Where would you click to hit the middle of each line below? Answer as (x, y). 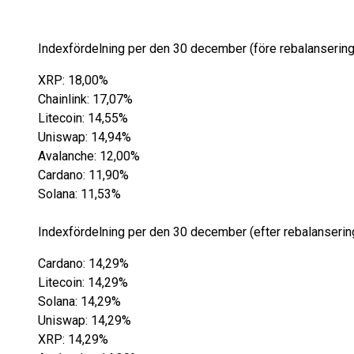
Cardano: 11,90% (83, 175)
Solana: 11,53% (79, 194)
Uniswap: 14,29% (85, 320)
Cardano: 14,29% (83, 264)
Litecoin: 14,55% (83, 118)
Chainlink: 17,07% (85, 99)
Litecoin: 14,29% (83, 282)
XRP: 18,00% (73, 80)
